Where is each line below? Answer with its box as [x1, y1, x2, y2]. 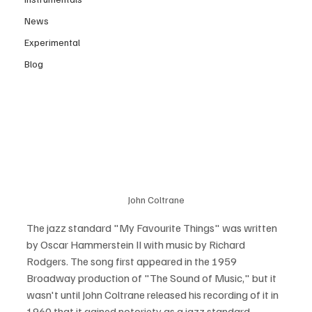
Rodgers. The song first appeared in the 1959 [26, 253, 239, 268]
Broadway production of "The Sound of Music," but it [26, 270, 279, 285]
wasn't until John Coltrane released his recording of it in [26, 287, 281, 302]
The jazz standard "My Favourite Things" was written [26, 220, 279, 235]
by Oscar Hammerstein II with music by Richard [26, 237, 247, 251]
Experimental [24, 36, 80, 48]
